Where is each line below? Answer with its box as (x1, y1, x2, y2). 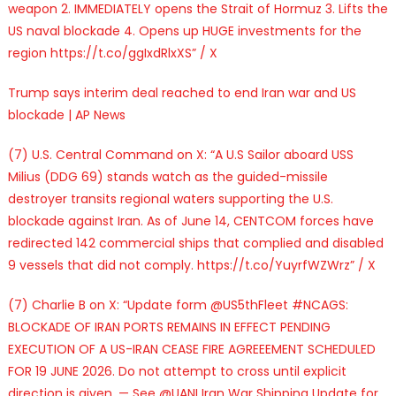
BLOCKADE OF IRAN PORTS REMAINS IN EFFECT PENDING (7, 317, 331, 336)
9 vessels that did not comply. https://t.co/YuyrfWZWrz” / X (7, 255, 376, 274)
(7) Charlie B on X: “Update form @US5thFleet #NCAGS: (7, 295, 348, 314)
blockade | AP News (7, 105, 126, 124)
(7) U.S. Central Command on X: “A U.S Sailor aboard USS (7, 145, 354, 164)
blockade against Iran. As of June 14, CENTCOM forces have (7, 211, 374, 230)
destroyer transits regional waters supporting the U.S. (7, 189, 333, 208)
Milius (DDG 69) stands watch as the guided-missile (7, 167, 328, 186)
